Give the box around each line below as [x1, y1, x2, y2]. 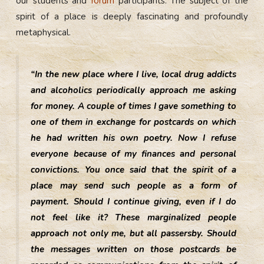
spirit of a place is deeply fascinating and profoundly [16, 10, 248, 22]
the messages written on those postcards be [31, 243, 236, 255]
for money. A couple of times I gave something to [31, 100, 236, 112]
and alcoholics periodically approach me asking [31, 84, 236, 96]
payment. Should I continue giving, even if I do [31, 195, 236, 207]
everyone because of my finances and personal [31, 147, 236, 160]
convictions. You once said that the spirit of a [31, 163, 236, 176]
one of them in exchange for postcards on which [31, 115, 236, 128]
